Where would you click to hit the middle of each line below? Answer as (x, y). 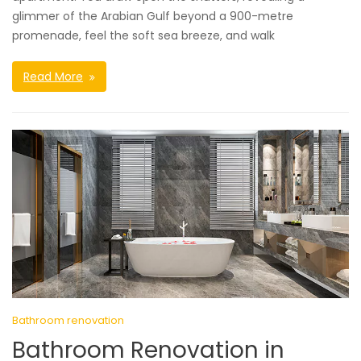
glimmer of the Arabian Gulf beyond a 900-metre (153, 17)
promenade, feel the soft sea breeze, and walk (143, 36)
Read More (53, 77)
